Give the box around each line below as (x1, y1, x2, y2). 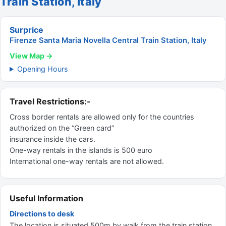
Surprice (10, 25, 43, 35)
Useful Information (10, 193, 83, 203)
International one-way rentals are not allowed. (10, 157, 164, 165)
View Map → (10, 51, 53, 60)
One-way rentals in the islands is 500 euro (10, 146, 152, 154)
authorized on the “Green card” (10, 124, 114, 132)
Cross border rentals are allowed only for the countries (10, 112, 194, 121)
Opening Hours (17, 65, 69, 73)
